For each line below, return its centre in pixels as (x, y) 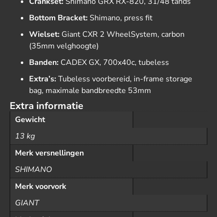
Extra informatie (46, 106)
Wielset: (44, 34)
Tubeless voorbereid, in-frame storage (124, 79)
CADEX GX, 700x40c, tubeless (114, 62)
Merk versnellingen (49, 153)
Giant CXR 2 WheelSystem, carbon (122, 34)
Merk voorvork (41, 186)
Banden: (44, 62)
